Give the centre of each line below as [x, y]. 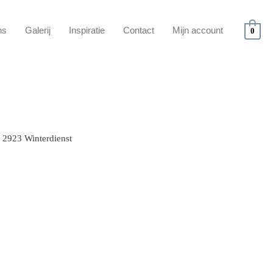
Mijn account [197, 30]
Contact [138, 30]
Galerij [37, 30]
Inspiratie [87, 30]
